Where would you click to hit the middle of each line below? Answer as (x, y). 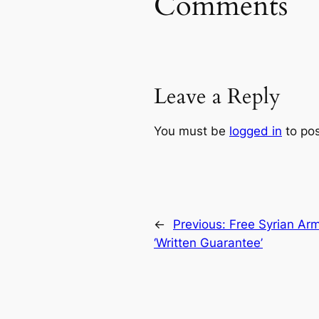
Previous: (201, 224)
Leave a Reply (217, 97)
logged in (256, 131)
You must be (192, 131)
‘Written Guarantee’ (208, 242)
